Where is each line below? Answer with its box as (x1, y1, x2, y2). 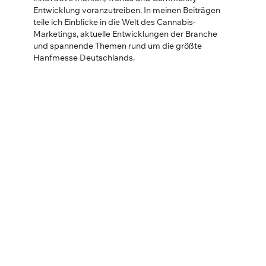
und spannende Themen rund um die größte (33, 40, 202, 51)
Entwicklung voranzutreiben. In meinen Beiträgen (33, 4, 220, 15)
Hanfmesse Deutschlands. (33, 52, 135, 63)
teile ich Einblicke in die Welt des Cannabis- (33, 16, 196, 27)
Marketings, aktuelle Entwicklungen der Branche (33, 28, 217, 39)
